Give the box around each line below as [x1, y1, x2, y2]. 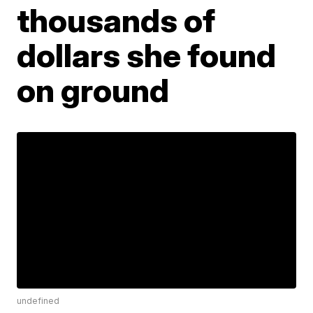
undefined [17, 296, 60, 307]
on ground [17, 71, 170, 110]
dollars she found [17, 36, 277, 75]
